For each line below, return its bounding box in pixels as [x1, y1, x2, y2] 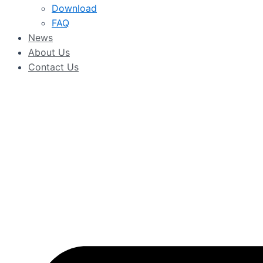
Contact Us [28, 61, 79, 73]
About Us [28, 46, 70, 58]
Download [52, 2, 97, 14]
